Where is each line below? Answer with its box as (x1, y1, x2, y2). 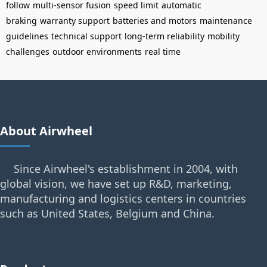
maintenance (200, 15, 252, 26)
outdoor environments (52, 46, 142, 57)
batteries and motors (113, 15, 197, 26)
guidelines (6, 30, 48, 42)
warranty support (40, 15, 110, 26)
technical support (51, 30, 122, 42)
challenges (6, 46, 49, 57)
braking (6, 15, 37, 26)
